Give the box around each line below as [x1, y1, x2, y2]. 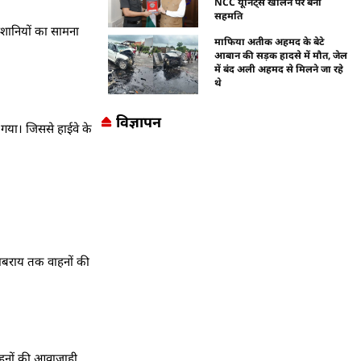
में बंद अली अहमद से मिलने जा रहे [214, 61, 344, 76]
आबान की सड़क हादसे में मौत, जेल [214, 48, 348, 62]
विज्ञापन [115, 111, 161, 131]
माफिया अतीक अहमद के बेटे [214, 34, 325, 48]
